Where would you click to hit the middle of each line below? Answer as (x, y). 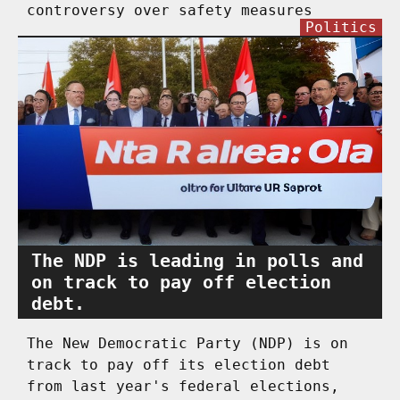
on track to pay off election (181, 282)
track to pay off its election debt (179, 364)
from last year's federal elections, (183, 386)
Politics (341, 28)
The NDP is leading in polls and (197, 260)
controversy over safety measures (170, 11)
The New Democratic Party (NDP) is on (187, 343)
